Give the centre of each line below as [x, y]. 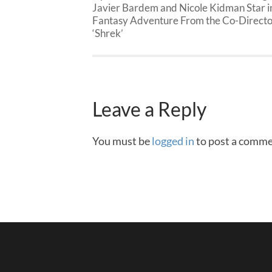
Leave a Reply [149, 109]
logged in [173, 141]
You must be [122, 141]
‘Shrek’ [108, 33]
